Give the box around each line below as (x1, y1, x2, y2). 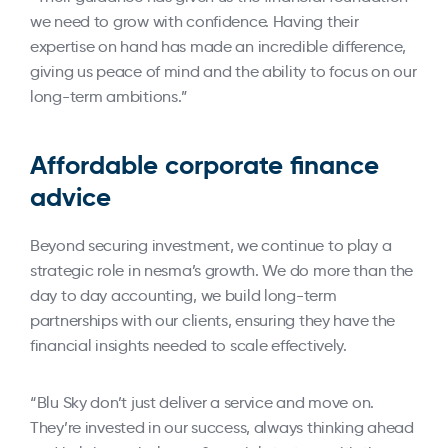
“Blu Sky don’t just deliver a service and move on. (30, 393, 375, 412)
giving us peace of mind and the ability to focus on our (30, 62, 417, 81)
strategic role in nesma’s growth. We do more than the (30, 261, 414, 280)
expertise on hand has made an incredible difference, (30, 37, 406, 56)
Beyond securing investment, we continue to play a (30, 236, 392, 255)
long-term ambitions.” (30, 87, 189, 106)
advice (30, 181, 111, 213)
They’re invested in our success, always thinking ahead (30, 418, 414, 437)
